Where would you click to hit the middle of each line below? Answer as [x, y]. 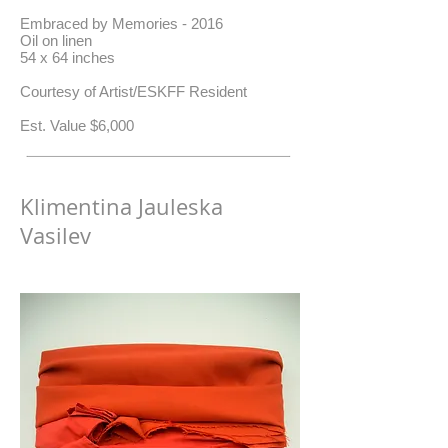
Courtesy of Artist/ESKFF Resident [133, 91]
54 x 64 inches [67, 57]
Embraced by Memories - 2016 [121, 23]
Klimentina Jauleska [121, 206]
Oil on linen [56, 40]
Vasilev [55, 235]
